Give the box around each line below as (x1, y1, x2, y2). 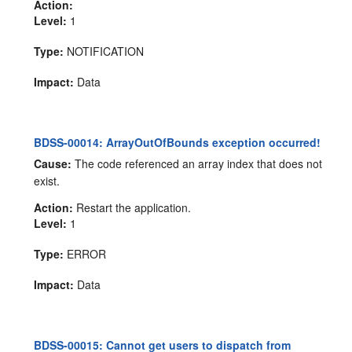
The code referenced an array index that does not (71, 155, 323, 171)
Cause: (34, 155, 72, 171)
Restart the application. (73, 199, 192, 215)
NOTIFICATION (64, 42, 145, 59)
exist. (34, 172, 60, 189)
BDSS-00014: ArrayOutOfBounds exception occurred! (34, 134, 321, 150)
